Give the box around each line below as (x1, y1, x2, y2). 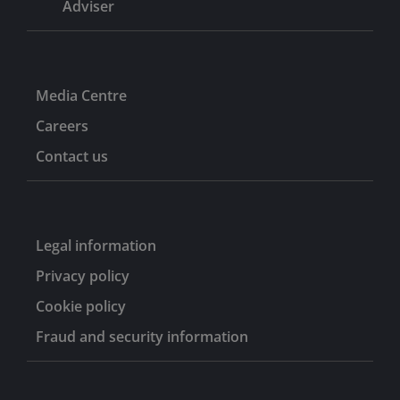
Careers (36, 115, 88, 136)
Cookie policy (36, 296, 126, 316)
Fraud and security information (36, 326, 248, 346)
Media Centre (36, 85, 127, 105)
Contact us (36, 146, 108, 166)
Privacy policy (36, 265, 129, 286)
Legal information (36, 235, 156, 255)
